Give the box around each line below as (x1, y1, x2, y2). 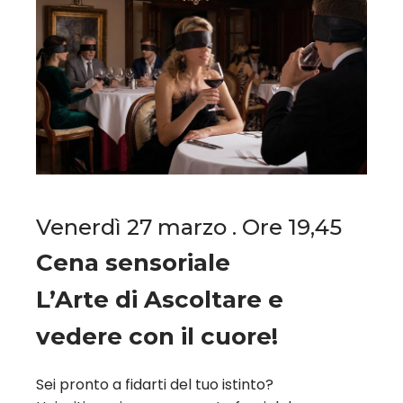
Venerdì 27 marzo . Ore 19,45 (36, 214, 342, 241)
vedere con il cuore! (36, 322, 278, 352)
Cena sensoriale (36, 248, 230, 278)
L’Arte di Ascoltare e (36, 285, 283, 315)
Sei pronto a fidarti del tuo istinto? (36, 374, 273, 396)
